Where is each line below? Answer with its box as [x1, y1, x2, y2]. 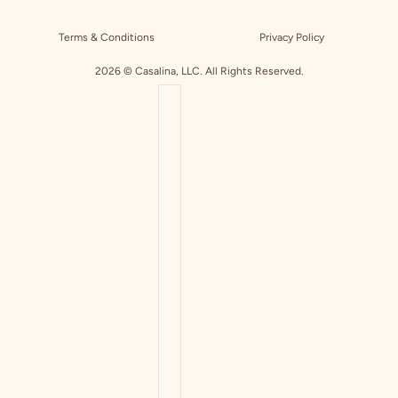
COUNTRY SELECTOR [156, 83, 286, 97]
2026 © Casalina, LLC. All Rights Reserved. [94, 65, 304, 78]
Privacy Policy [259, 31, 324, 44]
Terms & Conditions [59, 31, 155, 44]
